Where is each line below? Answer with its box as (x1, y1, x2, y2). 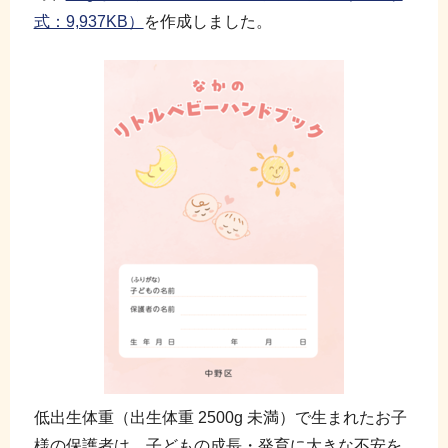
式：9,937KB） (33, 13, 144, 31)
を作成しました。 (143, 13, 272, 31)
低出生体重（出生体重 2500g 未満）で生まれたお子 (33, 408, 407, 426)
